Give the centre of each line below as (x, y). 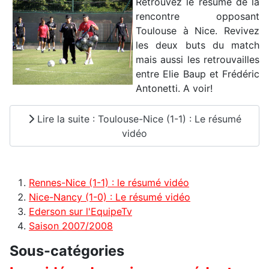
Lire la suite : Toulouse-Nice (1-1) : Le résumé (138, 119)
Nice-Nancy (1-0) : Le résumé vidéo (110, 197)
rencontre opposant (198, 17)
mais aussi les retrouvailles (198, 60)
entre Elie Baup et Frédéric (198, 74)
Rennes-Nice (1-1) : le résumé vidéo (109, 183)
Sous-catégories (67, 251)
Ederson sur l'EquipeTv (80, 212)
